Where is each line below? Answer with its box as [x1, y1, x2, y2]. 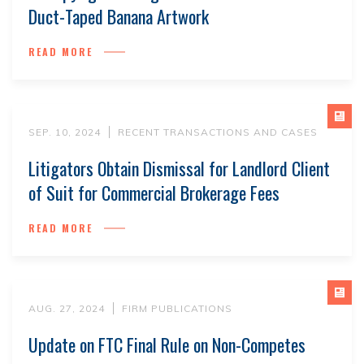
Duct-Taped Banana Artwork [28, 3, 209, 29]
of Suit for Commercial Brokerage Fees [28, 180, 279, 206]
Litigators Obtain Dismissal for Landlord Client [28, 155, 330, 181]
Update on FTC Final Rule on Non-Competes [28, 331, 305, 357]
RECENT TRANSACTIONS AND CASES [118, 126, 318, 138]
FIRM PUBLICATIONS [122, 302, 232, 314]
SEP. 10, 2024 [28, 126, 101, 138]
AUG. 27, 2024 [28, 302, 105, 314]
